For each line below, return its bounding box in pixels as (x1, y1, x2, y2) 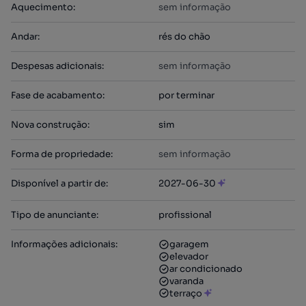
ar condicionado (169, 263, 242, 275)
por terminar (158, 89, 214, 101)
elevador (169, 251, 208, 262)
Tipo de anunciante (11, 209, 96, 221)
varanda (169, 275, 204, 287)
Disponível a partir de (11, 178, 106, 189)
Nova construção (11, 119, 87, 130)
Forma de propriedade (11, 148, 111, 160)
